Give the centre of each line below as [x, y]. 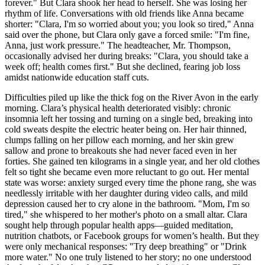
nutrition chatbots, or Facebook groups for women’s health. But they [132, 235]
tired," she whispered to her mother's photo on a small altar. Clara [126, 214]
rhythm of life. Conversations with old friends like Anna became [124, 13]
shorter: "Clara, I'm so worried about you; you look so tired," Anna [129, 24]
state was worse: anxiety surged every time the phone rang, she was [130, 182]
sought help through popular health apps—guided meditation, [119, 225]
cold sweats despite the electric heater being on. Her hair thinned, [126, 129]
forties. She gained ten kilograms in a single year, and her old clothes [132, 161]
